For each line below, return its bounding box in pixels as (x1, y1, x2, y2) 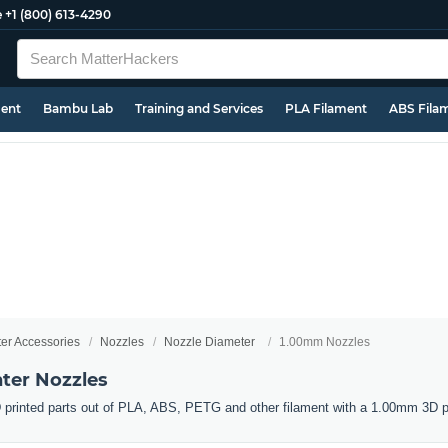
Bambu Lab (43, 101, 113, 116)
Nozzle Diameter (164, 335, 255, 349)
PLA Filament (285, 101, 367, 116)
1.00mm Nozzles (279, 335, 370, 349)
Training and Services (135, 101, 263, 116)
